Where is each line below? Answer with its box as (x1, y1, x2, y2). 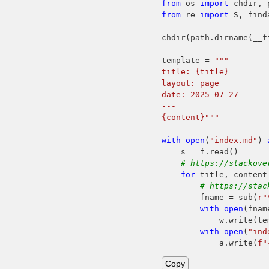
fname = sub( (162, 192, 258, 202)
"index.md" (210, 135, 258, 145)
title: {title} (162, 67, 229, 76)
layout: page (162, 78, 220, 88)
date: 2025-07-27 (162, 89, 239, 99)
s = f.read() (162, 147, 239, 156)
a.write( (162, 238, 258, 247)
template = (162, 55, 215, 65)
